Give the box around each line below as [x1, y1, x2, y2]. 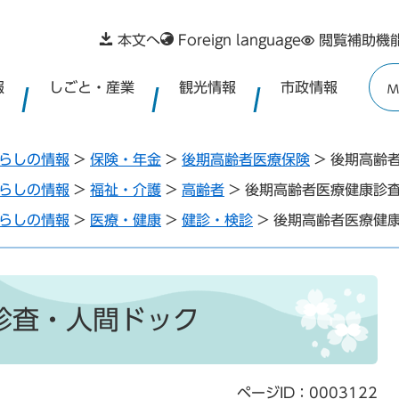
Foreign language [178, 33, 301, 47]
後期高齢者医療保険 [182, 152, 310, 167]
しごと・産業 [49, 79, 134, 94]
